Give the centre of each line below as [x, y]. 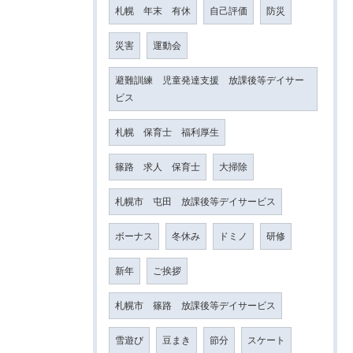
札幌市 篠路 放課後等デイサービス [195, 305]
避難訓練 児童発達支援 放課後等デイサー [210, 80]
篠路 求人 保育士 [158, 167]
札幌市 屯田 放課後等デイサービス [195, 201]
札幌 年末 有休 [153, 11]
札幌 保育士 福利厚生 [167, 132]
